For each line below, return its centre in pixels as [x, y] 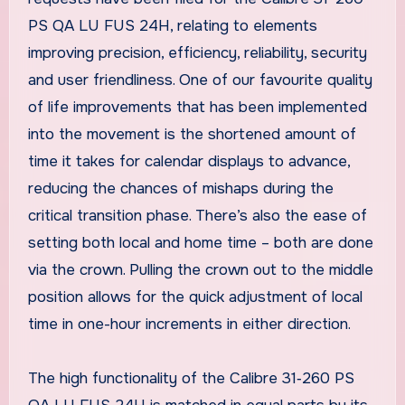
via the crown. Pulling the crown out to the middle [200, 269]
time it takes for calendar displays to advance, [188, 161]
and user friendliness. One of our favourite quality [200, 80]
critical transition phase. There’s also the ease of [197, 215]
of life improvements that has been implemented [197, 107]
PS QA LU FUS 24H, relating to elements [172, 25]
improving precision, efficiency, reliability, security [197, 52]
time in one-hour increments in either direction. [189, 324]
